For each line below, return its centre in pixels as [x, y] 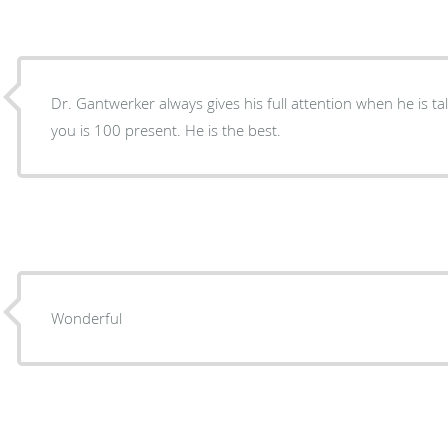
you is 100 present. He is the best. [233, 129]
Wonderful [87, 317]
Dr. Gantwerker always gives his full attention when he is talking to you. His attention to [235, 102]
